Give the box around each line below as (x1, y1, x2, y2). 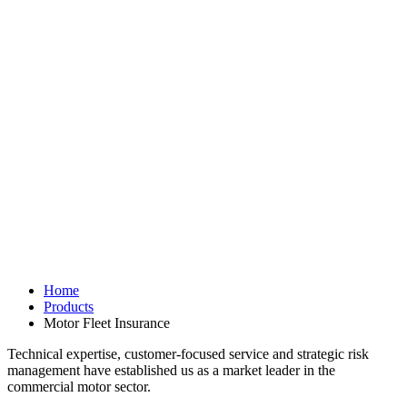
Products (44, 298, 94, 314)
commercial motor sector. (7, 378, 154, 394)
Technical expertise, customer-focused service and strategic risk (7, 345, 369, 362)
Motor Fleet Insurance (44, 314, 170, 331)
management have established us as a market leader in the (7, 362, 335, 378)
